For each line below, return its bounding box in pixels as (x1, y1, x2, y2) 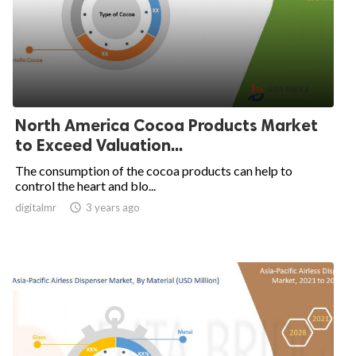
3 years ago (86, 201, 140, 214)
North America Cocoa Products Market (15, 115, 318, 135)
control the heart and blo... (15, 178, 156, 193)
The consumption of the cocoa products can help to (15, 163, 292, 178)
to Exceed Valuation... (15, 135, 183, 155)
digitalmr (15, 201, 56, 214)
